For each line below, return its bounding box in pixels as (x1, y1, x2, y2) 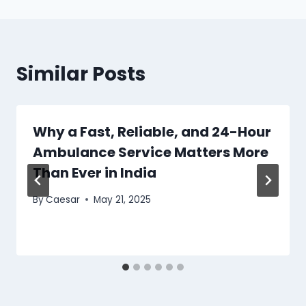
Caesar (46, 193, 81, 206)
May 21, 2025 (94, 193, 152, 206)
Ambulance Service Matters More (33, 142, 268, 162)
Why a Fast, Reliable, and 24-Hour (33, 122, 271, 141)
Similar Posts (16, 60, 145, 87)
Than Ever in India (33, 163, 156, 182)
